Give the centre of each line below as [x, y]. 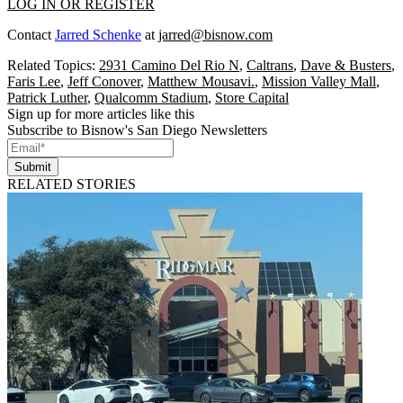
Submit [33, 166]
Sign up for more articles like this [101, 113]
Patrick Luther [47, 97]
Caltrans [270, 65]
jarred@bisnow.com [215, 34]
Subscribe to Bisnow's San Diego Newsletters [137, 130]
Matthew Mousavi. [201, 81]
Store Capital [252, 97]
